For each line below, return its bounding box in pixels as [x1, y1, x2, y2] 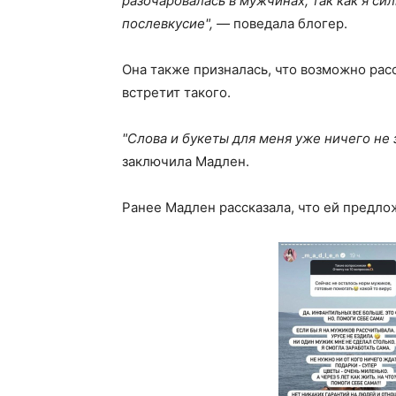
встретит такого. [122, 84, 231, 101]
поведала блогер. [230, 15, 347, 32]
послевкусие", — [122, 15, 230, 32]
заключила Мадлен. [122, 153, 249, 170]
